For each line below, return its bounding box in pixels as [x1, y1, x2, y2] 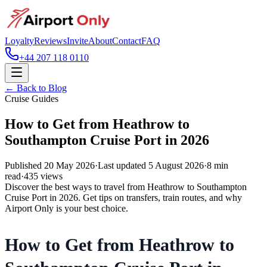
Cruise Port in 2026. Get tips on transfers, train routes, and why [5, 192, 242, 203]
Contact [112, 36, 141, 46]
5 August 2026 [148, 160, 204, 170]
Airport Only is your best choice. [5, 203, 128, 213]
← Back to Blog [5, 83, 67, 93]
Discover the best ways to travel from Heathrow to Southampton [5, 181, 247, 192]
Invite [67, 36, 88, 46]
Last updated [98, 160, 148, 170]
